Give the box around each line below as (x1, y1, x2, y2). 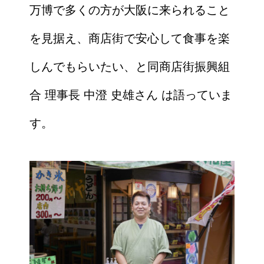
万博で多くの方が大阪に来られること (29, 4, 230, 17)
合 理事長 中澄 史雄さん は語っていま (29, 88, 232, 102)
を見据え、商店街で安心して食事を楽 (29, 32, 230, 45)
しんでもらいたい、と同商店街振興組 (29, 60, 230, 74)
